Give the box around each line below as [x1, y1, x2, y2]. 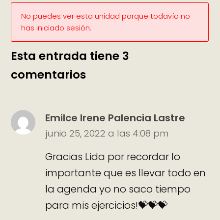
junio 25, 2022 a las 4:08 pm [45, 127, 169, 140]
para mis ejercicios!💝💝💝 [45, 198, 168, 212]
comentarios [11, 67, 86, 82]
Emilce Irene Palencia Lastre [45, 111, 186, 125]
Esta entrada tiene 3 [11, 48, 130, 64]
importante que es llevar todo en [45, 165, 206, 180]
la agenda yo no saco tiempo [45, 182, 191, 196]
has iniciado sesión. [21, 23, 92, 33]
